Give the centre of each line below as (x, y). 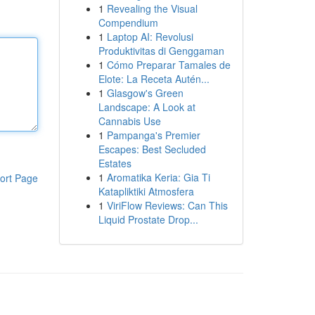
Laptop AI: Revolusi (150, 37)
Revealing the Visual (152, 8)
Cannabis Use (129, 121)
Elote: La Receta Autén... (154, 79)
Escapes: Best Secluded (152, 149)
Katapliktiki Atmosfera (146, 191)
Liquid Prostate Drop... (148, 219)
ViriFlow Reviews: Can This (167, 205)
